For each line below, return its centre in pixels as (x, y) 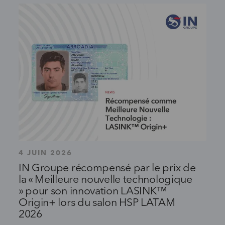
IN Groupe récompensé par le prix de (107, 168)
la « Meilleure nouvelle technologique (105, 180)
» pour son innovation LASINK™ (93, 191)
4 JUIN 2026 (45, 153)
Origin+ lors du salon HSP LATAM (97, 203)
